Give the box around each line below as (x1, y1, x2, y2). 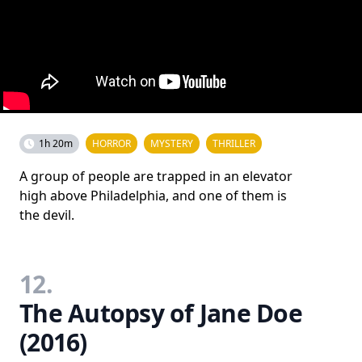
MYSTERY (150, 137, 193, 150)
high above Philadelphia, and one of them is (19, 187, 287, 204)
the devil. (19, 206, 74, 224)
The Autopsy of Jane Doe (19, 297, 302, 330)
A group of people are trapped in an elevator (19, 167, 293, 185)
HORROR (92, 137, 131, 150)
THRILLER (213, 137, 255, 150)
